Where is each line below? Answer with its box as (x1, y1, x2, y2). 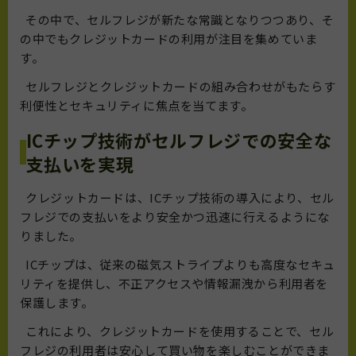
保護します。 (20, 294, 94, 311)
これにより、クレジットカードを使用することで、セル (20, 323, 335, 340)
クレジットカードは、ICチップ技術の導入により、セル (20, 189, 335, 207)
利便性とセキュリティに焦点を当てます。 (20, 97, 253, 114)
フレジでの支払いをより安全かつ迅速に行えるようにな (20, 208, 331, 226)
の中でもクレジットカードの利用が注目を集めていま (20, 30, 318, 48)
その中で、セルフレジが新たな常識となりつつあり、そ (20, 11, 335, 29)
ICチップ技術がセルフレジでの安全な (25, 127, 332, 153)
